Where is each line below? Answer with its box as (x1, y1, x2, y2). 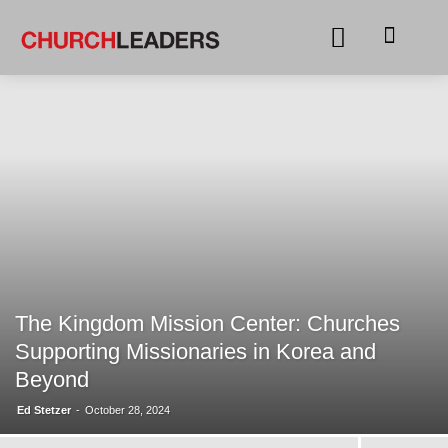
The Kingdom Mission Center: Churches (15, 311, 404, 337)
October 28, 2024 (91, 403, 181, 419)
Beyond (15, 367, 89, 393)
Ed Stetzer (17, 403, 77, 419)
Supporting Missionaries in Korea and (15, 339, 383, 365)
